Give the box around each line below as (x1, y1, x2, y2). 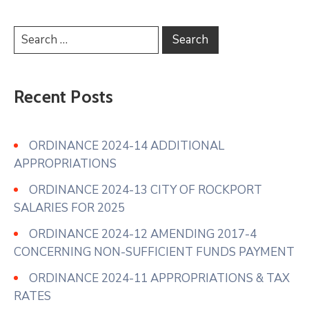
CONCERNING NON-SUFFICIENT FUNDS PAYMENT (14, 243, 295, 260)
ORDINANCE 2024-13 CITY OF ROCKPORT (29, 181, 262, 198)
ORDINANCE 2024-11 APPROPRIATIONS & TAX (29, 270, 290, 286)
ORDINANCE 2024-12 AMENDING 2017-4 (29, 226, 257, 242)
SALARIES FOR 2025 (14, 199, 125, 216)
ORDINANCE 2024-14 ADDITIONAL (29, 137, 224, 154)
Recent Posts (14, 86, 114, 107)
